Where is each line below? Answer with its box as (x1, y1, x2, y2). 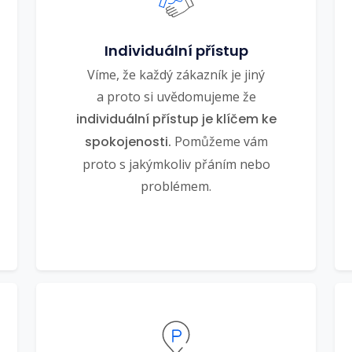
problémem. (141, 177, 211, 195)
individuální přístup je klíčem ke (75, 109, 277, 128)
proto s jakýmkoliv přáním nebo (82, 155, 270, 173)
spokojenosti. (84, 132, 171, 151)
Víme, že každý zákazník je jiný (87, 65, 265, 83)
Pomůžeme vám (170, 132, 268, 150)
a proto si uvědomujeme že (96, 87, 256, 105)
